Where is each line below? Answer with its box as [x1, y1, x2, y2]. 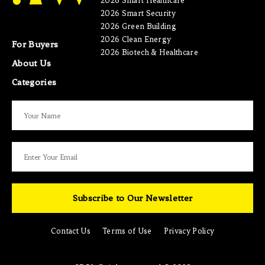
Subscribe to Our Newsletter [72, 193, 193, 204]
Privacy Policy [163, 227, 215, 236]
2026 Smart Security [101, 9, 176, 18]
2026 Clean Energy [101, 35, 172, 44]
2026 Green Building [101, 22, 177, 31]
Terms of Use [102, 227, 152, 236]
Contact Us [50, 227, 91, 236]
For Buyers [12, 39, 59, 50]
